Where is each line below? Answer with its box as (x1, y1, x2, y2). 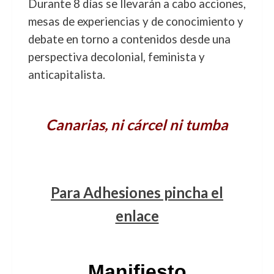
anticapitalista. (28, 68, 105, 81)
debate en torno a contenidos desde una (28, 32, 231, 46)
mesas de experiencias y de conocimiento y (28, 15, 243, 28)
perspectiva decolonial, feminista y (28, 50, 205, 64)
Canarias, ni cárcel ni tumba (46, 116, 228, 133)
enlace (115, 207, 159, 224)
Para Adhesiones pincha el (51, 183, 223, 201)
